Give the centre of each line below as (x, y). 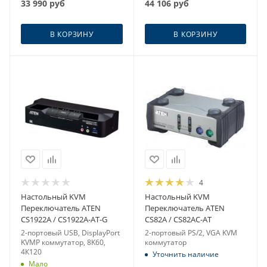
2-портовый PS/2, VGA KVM (191, 232)
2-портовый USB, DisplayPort (70, 232)
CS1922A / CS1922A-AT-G (64, 219)
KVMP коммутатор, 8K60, (63, 242)
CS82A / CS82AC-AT (178, 219)
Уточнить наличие (185, 254)
